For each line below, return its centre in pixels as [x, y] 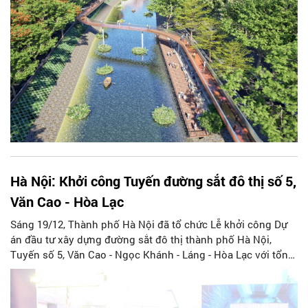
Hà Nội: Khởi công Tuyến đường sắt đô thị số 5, [153, 180]
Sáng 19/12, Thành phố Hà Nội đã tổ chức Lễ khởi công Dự [149, 224]
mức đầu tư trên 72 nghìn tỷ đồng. [91, 269]
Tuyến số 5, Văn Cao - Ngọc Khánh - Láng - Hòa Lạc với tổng [152, 254]
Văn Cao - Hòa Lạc [67, 201]
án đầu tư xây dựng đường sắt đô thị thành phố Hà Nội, [141, 239]
